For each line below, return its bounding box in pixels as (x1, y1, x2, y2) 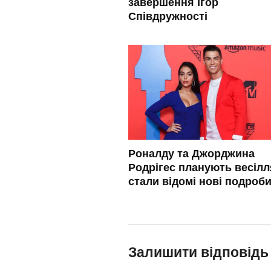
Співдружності (128, 10, 207, 22)
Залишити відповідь (128, 244, 269, 260)
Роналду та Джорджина (128, 147, 255, 160)
